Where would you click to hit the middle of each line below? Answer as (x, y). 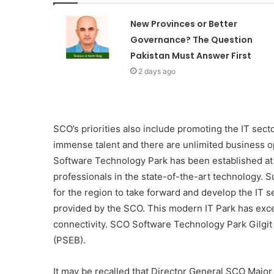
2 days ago (157, 72)
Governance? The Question (191, 40)
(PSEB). (69, 240)
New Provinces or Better (183, 24)
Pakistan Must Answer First (191, 56)
